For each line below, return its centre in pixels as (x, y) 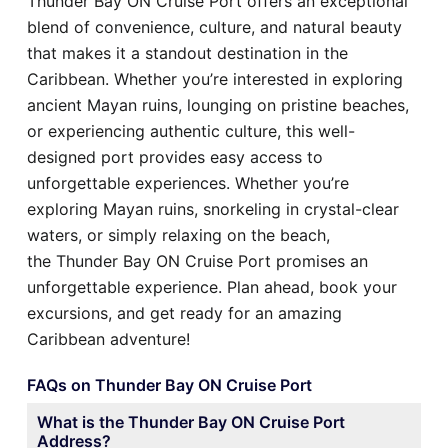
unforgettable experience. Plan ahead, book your (212, 286)
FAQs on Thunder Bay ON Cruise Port (169, 384)
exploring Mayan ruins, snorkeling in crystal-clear (213, 208)
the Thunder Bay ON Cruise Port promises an (197, 260)
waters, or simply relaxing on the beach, (178, 234)
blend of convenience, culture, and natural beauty (214, 26)
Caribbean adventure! (108, 338)
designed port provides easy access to (175, 156)
